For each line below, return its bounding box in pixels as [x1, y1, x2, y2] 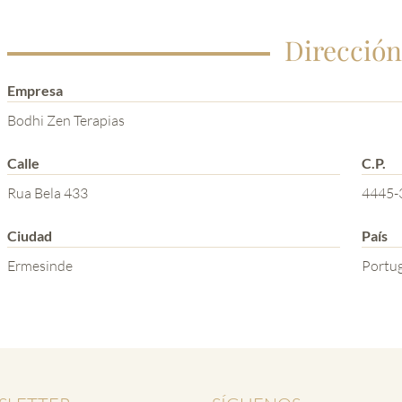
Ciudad [7, 227, 52, 245]
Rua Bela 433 [7, 184, 88, 203]
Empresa [7, 82, 63, 100]
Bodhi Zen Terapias [7, 111, 125, 130]
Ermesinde [7, 257, 73, 275]
